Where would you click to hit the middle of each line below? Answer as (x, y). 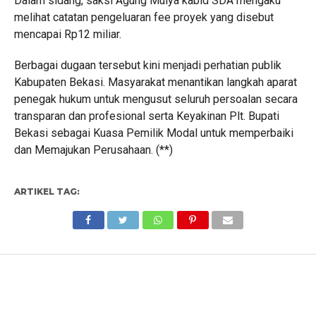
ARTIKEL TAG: (47, 192)
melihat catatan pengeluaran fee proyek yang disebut (144, 17)
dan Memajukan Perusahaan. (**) (93, 150)
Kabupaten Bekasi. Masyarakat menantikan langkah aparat (155, 82)
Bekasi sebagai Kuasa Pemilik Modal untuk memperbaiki (153, 133)
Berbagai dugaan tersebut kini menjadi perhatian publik (147, 65)
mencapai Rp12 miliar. (67, 34)
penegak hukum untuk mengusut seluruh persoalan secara (156, 99)
